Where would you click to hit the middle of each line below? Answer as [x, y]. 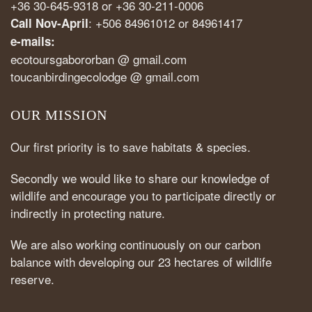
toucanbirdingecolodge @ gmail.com [107, 76]
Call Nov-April [49, 23]
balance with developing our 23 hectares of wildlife [141, 262]
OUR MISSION [59, 115]
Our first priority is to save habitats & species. [131, 147]
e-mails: [34, 41]
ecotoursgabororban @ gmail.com [99, 59]
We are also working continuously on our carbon [135, 244]
